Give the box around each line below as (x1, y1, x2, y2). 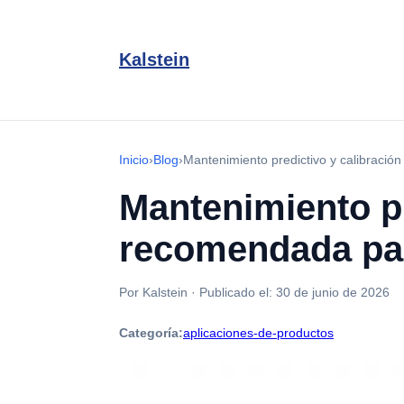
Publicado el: (199, 285, 276, 299)
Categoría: (119, 326, 183, 340)
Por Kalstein (119, 285, 188, 299)
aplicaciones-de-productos (183, 326, 334, 340)
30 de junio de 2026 (276, 285, 390, 299)
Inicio (119, 152, 149, 167)
